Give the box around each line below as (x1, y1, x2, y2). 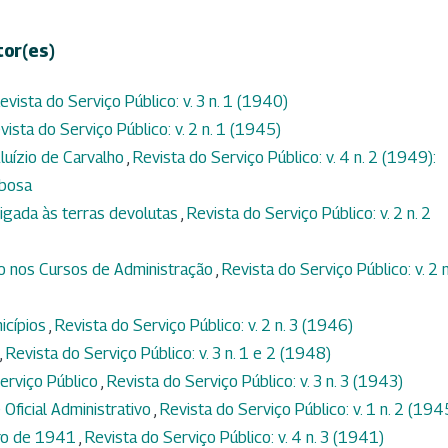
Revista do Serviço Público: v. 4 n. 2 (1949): (133, 148, 436, 168)
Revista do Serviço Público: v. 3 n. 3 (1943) (107, 372, 403, 392)
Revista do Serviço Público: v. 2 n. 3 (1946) (55, 316, 353, 336)
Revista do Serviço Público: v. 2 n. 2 (187, 204, 431, 224)
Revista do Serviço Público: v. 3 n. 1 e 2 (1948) (6, 344, 331, 364)
